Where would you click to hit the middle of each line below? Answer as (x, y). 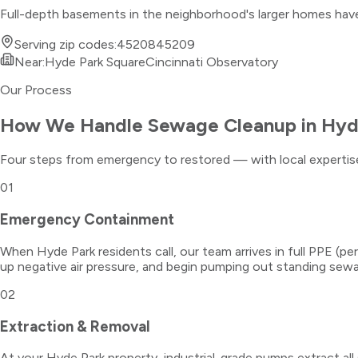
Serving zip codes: (66, 44)
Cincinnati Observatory (212, 62)
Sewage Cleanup (222, 125)
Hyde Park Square (95, 62)
